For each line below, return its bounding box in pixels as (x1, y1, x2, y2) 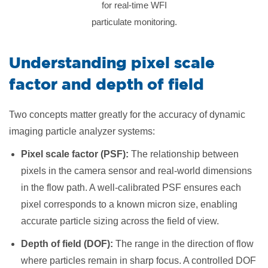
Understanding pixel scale (9, 53, 215, 71)
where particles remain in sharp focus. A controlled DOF (21, 255, 256, 266)
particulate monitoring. (91, 17, 177, 27)
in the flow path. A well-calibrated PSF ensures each (21, 182, 241, 193)
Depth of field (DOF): (21, 239, 115, 249)
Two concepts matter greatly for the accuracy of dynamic (9, 109, 245, 120)
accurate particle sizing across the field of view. (21, 216, 219, 226)
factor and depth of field (9, 75, 204, 93)
